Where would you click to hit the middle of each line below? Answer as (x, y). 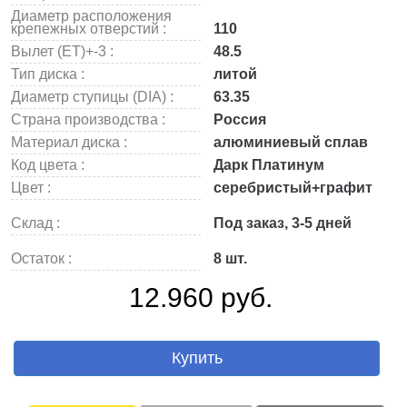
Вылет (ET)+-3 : (62, 51)
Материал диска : (69, 142)
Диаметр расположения (91, 16)
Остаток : (41, 258)
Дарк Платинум (267, 165)
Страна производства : (88, 119)
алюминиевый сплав (289, 142)
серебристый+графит (291, 188)
